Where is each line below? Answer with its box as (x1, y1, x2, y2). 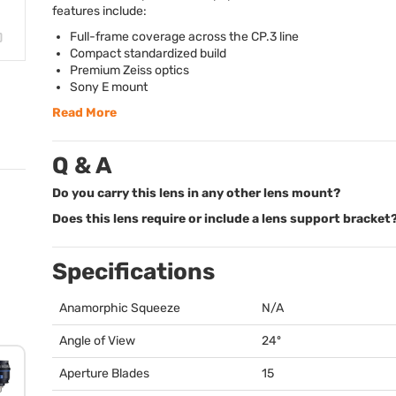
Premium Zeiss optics (70, 63, 189, 78)
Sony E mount (70, 80, 148, 95)
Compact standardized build (70, 46, 226, 61)
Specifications (52, 258, 215, 286)
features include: (52, 4, 147, 19)
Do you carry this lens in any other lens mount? (52, 186, 340, 201)
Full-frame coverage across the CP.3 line (70, 29, 299, 44)
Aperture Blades (59, 366, 149, 381)
